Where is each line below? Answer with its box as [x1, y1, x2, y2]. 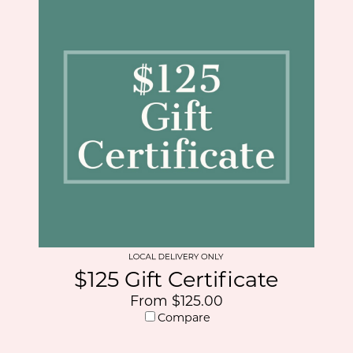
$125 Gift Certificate [74, 266, 279, 292]
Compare [158, 310, 211, 325]
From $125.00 [129, 292, 223, 309]
